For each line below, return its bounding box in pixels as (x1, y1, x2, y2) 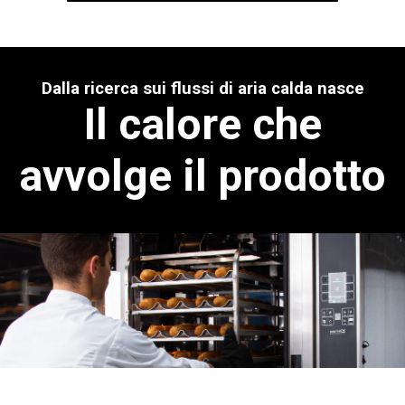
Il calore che (83, 98, 322, 150)
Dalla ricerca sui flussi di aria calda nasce (41, 78, 364, 99)
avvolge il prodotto (19, 149, 386, 202)
